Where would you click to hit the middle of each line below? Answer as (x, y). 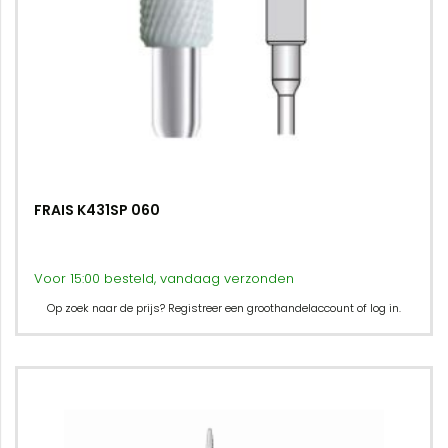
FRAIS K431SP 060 (97, 210)
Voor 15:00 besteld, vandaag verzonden (164, 278)
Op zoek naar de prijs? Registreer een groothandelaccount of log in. (224, 308)
